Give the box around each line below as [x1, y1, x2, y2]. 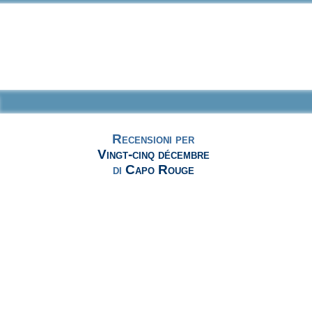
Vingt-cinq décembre [97, 147, 210, 162]
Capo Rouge [125, 162, 194, 178]
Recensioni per [112, 132, 195, 147]
